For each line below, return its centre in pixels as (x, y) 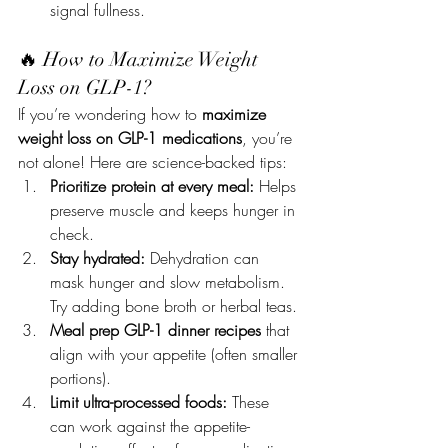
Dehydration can (204, 258)
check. (72, 234)
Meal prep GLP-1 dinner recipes (155, 330)
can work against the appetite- (150, 426)
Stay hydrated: (97, 258)
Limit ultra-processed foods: (138, 402)
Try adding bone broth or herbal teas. (173, 306)
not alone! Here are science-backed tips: (152, 162)
